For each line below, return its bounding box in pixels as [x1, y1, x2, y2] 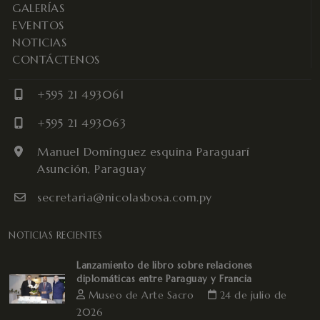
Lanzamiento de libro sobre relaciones [76, 259, 253, 271]
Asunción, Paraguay [37, 161, 146, 176]
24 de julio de [216, 288, 287, 301]
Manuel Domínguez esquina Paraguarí [37, 144, 249, 159]
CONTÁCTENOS [12, 51, 100, 66]
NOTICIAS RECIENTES [9, 229, 102, 241]
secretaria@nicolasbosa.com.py [37, 189, 212, 204]
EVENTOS [12, 17, 64, 32]
